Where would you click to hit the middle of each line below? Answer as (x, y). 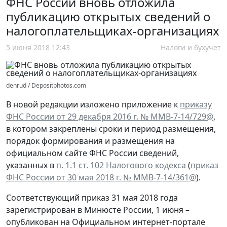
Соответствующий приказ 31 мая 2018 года (92, 197)
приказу (196, 104)
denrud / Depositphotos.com (46, 85)
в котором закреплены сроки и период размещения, (111, 128)
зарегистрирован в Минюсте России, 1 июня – (98, 210)
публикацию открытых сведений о (108, 16)
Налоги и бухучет (191, 47)
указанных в (31, 165)
